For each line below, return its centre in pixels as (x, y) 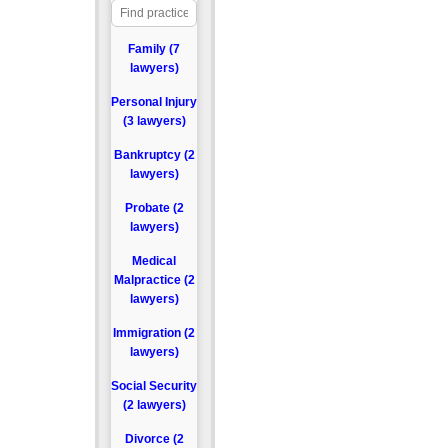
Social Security (154, 386)
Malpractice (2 (154, 280)
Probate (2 (154, 208)
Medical (154, 261)
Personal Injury (154, 102)
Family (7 (154, 49)
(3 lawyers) (154, 121)
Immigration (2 (154, 333)
